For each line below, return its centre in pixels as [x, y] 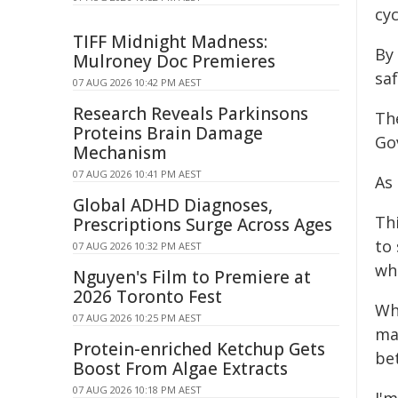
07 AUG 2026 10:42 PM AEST [137, 82]
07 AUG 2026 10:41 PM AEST [137, 174]
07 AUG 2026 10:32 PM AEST [137, 246]
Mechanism [120, 153]
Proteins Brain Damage [168, 133]
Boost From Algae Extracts [180, 369]
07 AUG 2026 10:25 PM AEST [137, 318]
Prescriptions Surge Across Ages [203, 225]
